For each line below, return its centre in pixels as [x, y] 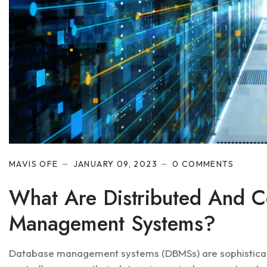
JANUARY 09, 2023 [115, 164]
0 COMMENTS [203, 164]
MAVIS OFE [34, 164]
